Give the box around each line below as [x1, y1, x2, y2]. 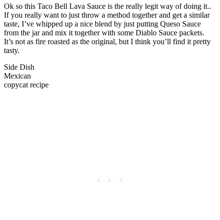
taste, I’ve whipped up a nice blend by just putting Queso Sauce [4, 19, 201, 28]
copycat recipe [4, 80, 49, 89]
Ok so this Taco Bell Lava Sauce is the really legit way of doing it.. [4, 1, 213, 10]
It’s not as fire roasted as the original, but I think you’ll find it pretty [4, 37, 211, 46]
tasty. [4, 46, 20, 55]
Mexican [4, 71, 31, 80]
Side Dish [4, 62, 34, 71]
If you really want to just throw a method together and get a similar [4, 10, 210, 19]
